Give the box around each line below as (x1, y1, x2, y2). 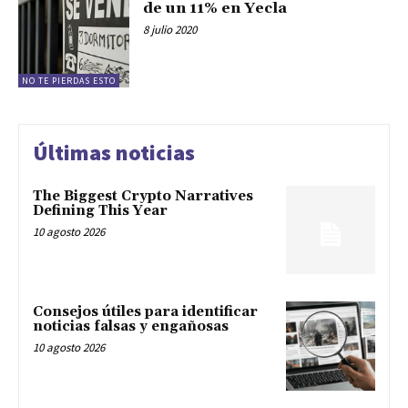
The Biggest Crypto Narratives (33, 187, 253, 205)
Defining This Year (33, 201, 168, 219)
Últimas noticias (33, 138, 195, 167)
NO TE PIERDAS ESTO (22, 74, 116, 87)
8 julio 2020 (143, 22, 198, 38)
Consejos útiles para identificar (33, 303, 258, 321)
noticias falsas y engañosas (33, 318, 229, 336)
